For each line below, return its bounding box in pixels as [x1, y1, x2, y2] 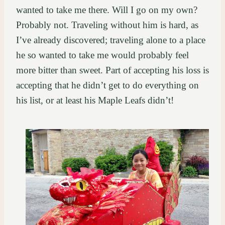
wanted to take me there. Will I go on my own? [16, 5, 197, 16]
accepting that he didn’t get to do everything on [16, 80, 199, 91]
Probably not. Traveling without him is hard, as [16, 20, 198, 31]
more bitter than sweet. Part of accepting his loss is [16, 65, 209, 76]
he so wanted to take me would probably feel [16, 50, 189, 61]
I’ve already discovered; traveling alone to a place [16, 35, 205, 46]
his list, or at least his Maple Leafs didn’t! [16, 95, 184, 106]
